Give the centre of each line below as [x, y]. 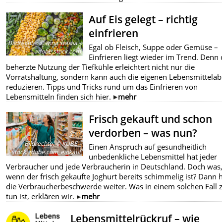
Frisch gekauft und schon [151, 119]
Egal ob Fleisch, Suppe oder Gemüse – [154, 47]
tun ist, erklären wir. [41, 196]
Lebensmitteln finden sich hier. [60, 97]
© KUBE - [68, 143]
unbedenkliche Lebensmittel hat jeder [153, 157]
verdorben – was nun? [143, 133]
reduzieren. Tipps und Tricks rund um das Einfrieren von [102, 87]
